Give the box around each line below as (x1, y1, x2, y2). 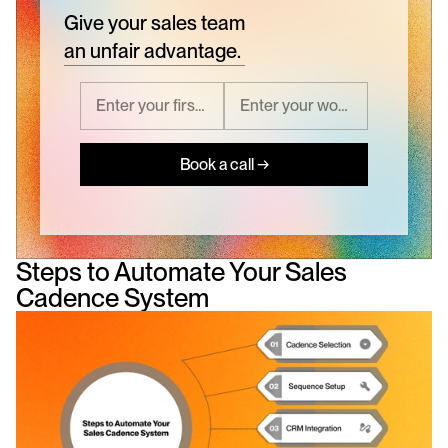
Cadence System (16, 281, 209, 313)
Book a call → (179, 155, 269, 175)
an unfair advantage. (64, 38, 241, 63)
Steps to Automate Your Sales (16, 255, 347, 287)
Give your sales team (64, 10, 245, 35)
